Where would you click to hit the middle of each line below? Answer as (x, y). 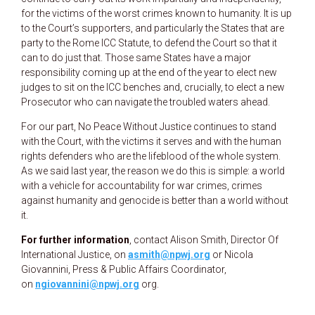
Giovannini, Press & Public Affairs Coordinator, (124, 269)
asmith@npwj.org (169, 254)
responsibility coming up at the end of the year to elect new (149, 72)
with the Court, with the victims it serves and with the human (151, 141)
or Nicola (232, 254)
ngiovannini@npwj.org (87, 284)
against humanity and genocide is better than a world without (155, 200)
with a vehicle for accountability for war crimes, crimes (142, 185)
